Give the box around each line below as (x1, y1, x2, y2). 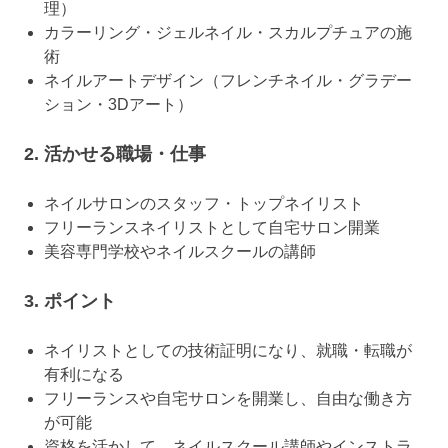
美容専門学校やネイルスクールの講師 (44, 243, 316, 261)
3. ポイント (24, 291, 116, 312)
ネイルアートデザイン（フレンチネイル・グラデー (44, 72, 412, 90)
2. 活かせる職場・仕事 (24, 144, 206, 165)
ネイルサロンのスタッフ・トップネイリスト (44, 195, 364, 213)
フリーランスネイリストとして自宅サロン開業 (44, 219, 380, 237)
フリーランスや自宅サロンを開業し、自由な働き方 (44, 390, 412, 408)
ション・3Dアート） (44, 96, 193, 114)
